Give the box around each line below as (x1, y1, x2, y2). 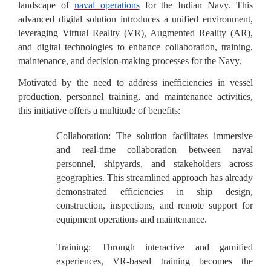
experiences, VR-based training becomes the (56, 255, 253, 266)
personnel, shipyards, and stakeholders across (56, 158, 253, 169)
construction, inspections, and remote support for (56, 200, 253, 211)
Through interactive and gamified (91, 241, 253, 252)
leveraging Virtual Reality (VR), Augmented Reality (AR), (18, 27, 253, 38)
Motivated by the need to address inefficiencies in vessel (18, 77, 253, 88)
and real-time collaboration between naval (56, 144, 253, 155)
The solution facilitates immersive (111, 130, 253, 141)
